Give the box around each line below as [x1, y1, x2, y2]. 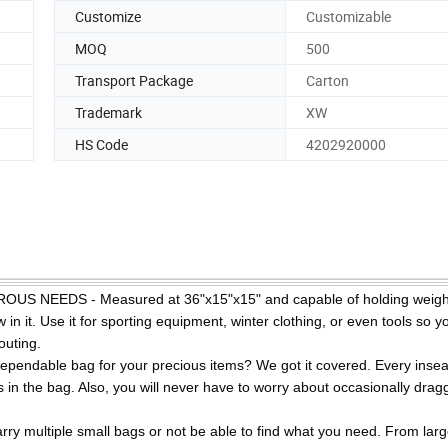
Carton [306, 70, 349, 90]
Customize [75, 6, 141, 26]
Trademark [75, 102, 142, 122]
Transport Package [75, 70, 193, 90]
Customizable [306, 6, 391, 26]
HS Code [75, 134, 128, 154]
